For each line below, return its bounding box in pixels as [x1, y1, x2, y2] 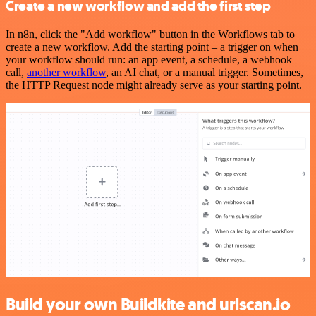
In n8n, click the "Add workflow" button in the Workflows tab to [6, 28, 295, 40]
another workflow [27, 66, 106, 78]
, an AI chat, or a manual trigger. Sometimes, [106, 66, 303, 78]
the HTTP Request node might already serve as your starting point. [6, 78, 302, 91]
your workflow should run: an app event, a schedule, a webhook [6, 53, 292, 66]
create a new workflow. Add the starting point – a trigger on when [6, 40, 298, 53]
